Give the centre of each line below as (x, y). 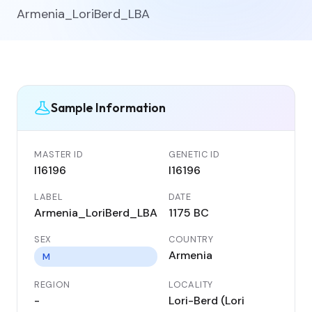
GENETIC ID (194, 154)
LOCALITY (191, 284)
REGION (52, 284)
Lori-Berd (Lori (206, 300)
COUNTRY (191, 239)
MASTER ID (59, 154)
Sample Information (108, 108)
